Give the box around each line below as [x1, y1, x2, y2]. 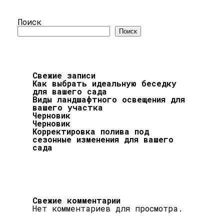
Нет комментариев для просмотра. [32, 202, 183, 213]
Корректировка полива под [32, 125, 149, 136]
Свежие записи [32, 69, 95, 80]
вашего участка [32, 101, 103, 112]
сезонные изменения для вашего [32, 133, 173, 144]
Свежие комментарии [32, 194, 120, 205]
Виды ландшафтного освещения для [32, 93, 185, 104]
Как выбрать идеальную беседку [32, 77, 176, 88]
